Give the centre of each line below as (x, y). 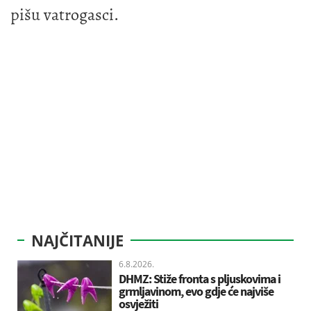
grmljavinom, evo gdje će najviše (196, 291)
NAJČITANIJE (77, 240)
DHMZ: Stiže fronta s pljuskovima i (200, 278)
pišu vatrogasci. (66, 14)
